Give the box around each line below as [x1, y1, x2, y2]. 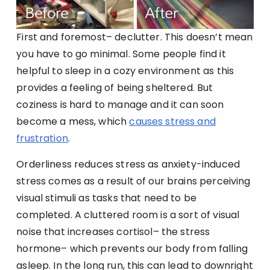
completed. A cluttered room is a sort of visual [16, 208, 240, 222]
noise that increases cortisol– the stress [16, 225, 210, 239]
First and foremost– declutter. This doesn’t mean [16, 30, 253, 45]
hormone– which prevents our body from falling [16, 242, 248, 256]
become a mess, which [16, 115, 130, 129]
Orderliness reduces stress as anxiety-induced [16, 157, 240, 172]
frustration [16, 131, 68, 146]
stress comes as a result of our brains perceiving [16, 174, 251, 189]
